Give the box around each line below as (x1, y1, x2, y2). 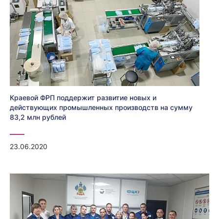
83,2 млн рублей (10, 112, 66, 121)
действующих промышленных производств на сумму (10, 103, 193, 111)
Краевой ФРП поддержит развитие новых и (10, 93, 156, 102)
